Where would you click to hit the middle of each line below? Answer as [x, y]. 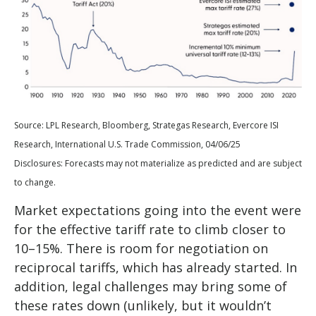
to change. [35, 183]
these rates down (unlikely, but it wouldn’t [143, 306]
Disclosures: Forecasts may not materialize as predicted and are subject [158, 164]
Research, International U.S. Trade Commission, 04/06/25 [127, 145]
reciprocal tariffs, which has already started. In [156, 268]
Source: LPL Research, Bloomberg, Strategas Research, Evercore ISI [146, 126]
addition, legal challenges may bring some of [151, 287]
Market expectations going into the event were [158, 211]
